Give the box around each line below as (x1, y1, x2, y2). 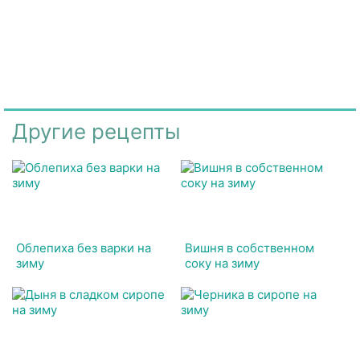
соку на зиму (185, 255, 260, 271)
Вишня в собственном (185, 239, 315, 256)
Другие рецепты (12, 118, 181, 144)
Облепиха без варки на (16, 239, 151, 256)
